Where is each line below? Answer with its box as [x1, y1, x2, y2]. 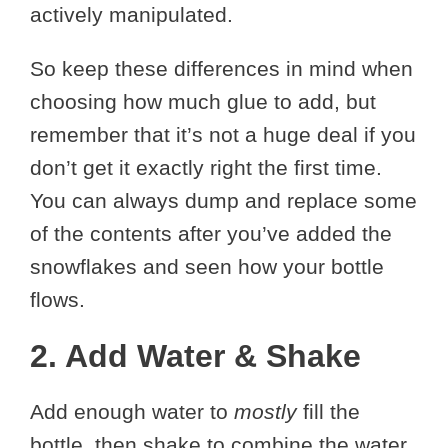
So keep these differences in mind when [30, 57, 413, 80]
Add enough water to [30, 400, 234, 423]
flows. [30, 288, 85, 311]
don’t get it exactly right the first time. [30, 156, 382, 179]
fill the [297, 400, 360, 423]
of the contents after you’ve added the [30, 222, 392, 245]
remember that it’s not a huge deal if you [30, 123, 416, 146]
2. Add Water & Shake [30, 338, 361, 374]
